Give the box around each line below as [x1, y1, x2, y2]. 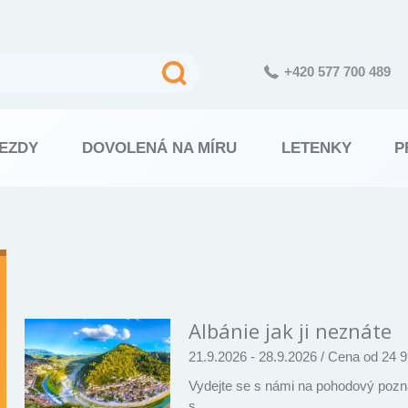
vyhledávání [24, 278, 177, 316]
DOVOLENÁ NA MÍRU [82, 138, 237, 157]
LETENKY [280, 138, 352, 157]
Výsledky [24, 245, 137, 283]
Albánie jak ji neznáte [189, 316, 393, 344]
